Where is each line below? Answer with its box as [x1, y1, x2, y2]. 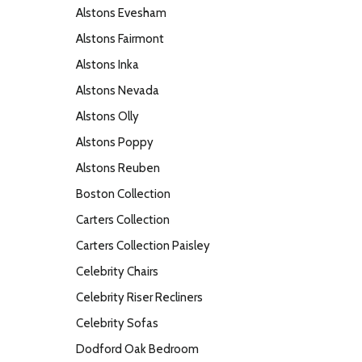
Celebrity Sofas [76, 316, 158, 330]
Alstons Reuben [76, 161, 160, 175]
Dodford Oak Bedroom [76, 342, 199, 356]
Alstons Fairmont [76, 32, 164, 46]
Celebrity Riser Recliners [76, 290, 203, 305]
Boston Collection [76, 187, 170, 201]
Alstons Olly [76, 109, 139, 124]
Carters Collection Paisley [76, 238, 210, 253]
